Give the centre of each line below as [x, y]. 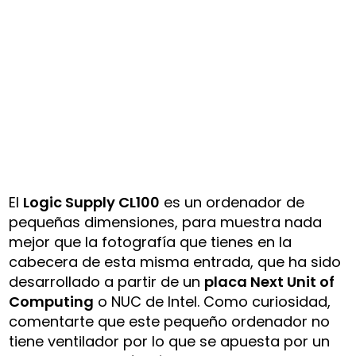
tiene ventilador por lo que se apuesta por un [170, 341]
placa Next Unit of [270, 281]
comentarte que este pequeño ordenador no [170, 321]
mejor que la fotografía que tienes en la [151, 242]
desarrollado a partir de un [107, 281]
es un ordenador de [232, 202]
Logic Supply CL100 [92, 202]
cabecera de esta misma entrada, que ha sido [175, 261]
